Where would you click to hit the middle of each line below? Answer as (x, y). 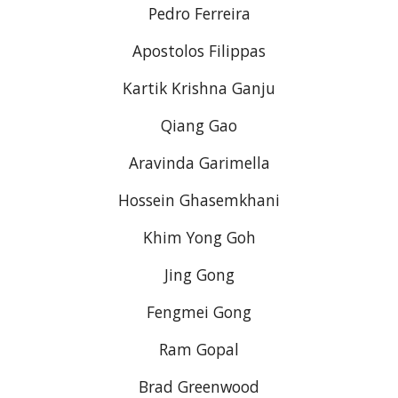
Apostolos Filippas (199, 51)
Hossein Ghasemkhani (199, 200)
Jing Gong (199, 275)
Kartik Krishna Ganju (199, 88)
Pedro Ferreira (199, 13)
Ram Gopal (199, 349)
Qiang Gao (199, 125)
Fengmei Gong (199, 312)
